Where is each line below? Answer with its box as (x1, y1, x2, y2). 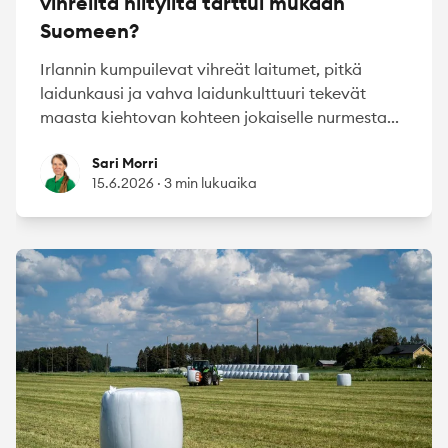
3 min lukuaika (164, 174, 257, 193)
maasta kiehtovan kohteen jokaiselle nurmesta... (40, 107, 399, 128)
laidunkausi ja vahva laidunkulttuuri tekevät (40, 83, 366, 104)
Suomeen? (40, 18, 139, 44)
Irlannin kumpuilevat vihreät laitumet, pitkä (40, 59, 362, 80)
